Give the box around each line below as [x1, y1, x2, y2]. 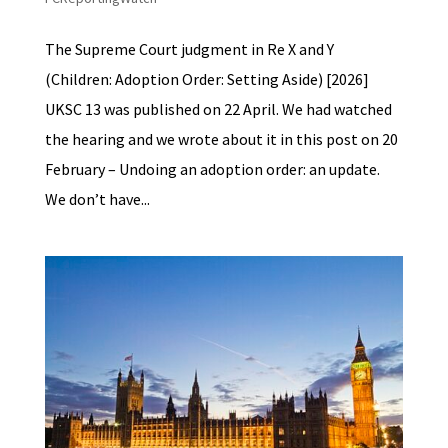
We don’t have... [44, 189, 150, 210]
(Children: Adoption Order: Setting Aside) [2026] [44, 69, 369, 90]
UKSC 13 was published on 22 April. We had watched [44, 99, 392, 120]
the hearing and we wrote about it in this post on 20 [44, 129, 398, 150]
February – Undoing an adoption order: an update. [44, 159, 380, 180]
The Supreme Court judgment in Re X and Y [44, 39, 334, 60]
